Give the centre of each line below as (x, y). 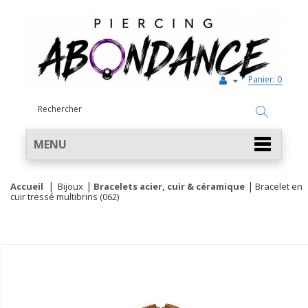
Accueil (27, 186)
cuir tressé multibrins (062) (65, 197)
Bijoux (70, 186)
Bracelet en (279, 186)
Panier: (262, 79)
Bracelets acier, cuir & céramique (169, 186)
